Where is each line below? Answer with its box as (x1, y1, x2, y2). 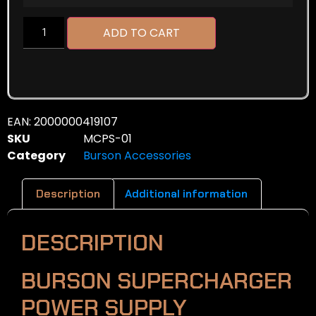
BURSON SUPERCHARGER (21, 265, 292, 296)
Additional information (124, 186, 248, 201)
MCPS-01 (83, 130, 132, 147)
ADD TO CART (103, 25, 181, 42)
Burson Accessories (83, 147, 191, 164)
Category (7, 147, 66, 164)
